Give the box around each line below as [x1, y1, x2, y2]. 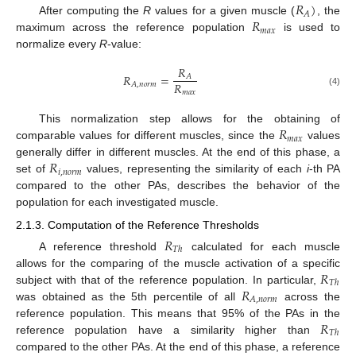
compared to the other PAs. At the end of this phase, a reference [16, 339, 340, 353]
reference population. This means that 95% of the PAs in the [16, 306, 340, 319]
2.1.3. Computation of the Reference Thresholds [16, 218, 259, 231]
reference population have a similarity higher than [16, 323, 321, 336]
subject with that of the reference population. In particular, [16, 273, 321, 286]
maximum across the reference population [16, 21, 252, 34]
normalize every [16, 37, 99, 51]
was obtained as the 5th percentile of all [16, 289, 242, 303]
